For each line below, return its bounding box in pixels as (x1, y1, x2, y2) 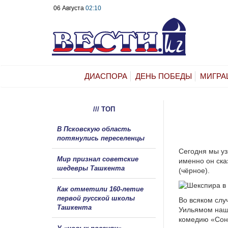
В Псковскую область (57, 125, 131, 133)
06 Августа (53, 5, 85, 12)
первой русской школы (57, 194, 135, 202)
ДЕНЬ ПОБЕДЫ (135, 71, 192, 80)
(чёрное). (179, 166, 210, 175)
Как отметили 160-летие (57, 185, 144, 193)
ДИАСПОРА (84, 71, 127, 80)
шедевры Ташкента (57, 164, 125, 172)
